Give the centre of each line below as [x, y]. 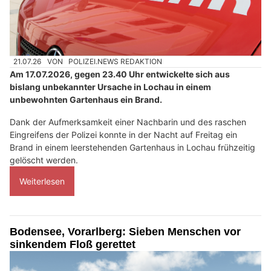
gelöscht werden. [44, 160]
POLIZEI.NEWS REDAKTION [116, 62]
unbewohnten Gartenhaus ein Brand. [86, 100]
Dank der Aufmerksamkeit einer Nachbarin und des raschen [128, 122]
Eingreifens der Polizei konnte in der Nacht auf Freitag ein [123, 135]
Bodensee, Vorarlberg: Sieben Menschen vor [125, 232]
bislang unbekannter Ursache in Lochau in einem [110, 87]
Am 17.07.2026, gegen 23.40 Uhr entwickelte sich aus [120, 74]
